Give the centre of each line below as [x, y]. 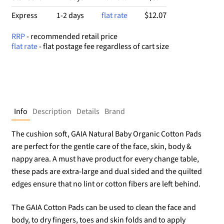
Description [52, 111]
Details [88, 111]
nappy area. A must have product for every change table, [105, 159]
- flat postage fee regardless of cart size [103, 46]
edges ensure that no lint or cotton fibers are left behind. [106, 184]
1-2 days [70, 15]
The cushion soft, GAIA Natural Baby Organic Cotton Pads [106, 134]
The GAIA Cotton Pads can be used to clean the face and [103, 208]
